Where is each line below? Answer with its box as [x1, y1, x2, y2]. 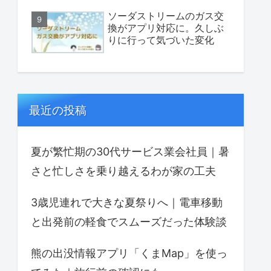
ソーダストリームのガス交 [108, 9, 224, 22]
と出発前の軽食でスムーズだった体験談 [31, 215, 227, 228]
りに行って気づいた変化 [108, 33, 214, 46]
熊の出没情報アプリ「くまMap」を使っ [31, 246, 227, 260]
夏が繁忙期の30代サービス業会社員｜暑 [31, 145, 229, 158]
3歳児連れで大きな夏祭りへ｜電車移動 [31, 195, 223, 209]
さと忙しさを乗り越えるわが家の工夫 [31, 164, 216, 177]
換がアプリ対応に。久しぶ [108, 21, 224, 34]
